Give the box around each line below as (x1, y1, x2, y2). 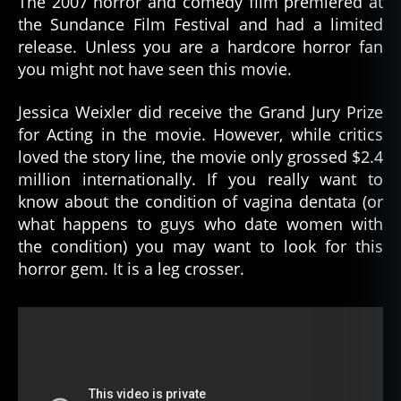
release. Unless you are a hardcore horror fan (18, 36, 383, 58)
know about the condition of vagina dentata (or (18, 190, 383, 212)
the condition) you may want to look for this (18, 235, 383, 257)
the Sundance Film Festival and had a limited (18, 13, 383, 36)
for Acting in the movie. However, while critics (18, 123, 383, 145)
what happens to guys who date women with (18, 212, 383, 235)
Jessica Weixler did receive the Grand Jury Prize (18, 100, 383, 123)
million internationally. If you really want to (18, 167, 383, 190)
